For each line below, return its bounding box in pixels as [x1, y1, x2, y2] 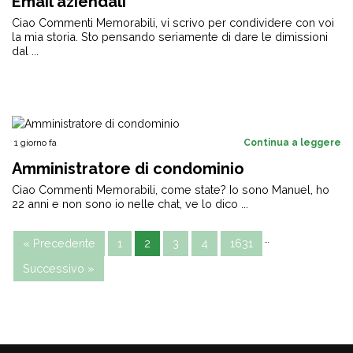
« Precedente [23, 236, 95, 250]
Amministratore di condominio [12, 158, 244, 178]
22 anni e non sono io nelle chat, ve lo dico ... [12, 196, 248, 210]
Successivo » [23, 261, 95, 275]
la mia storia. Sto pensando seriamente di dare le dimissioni [12, 30, 328, 44]
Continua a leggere [243, 136, 341, 148]
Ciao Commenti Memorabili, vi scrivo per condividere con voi [12, 16, 334, 30]
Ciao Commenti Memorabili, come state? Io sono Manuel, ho [12, 182, 329, 196]
